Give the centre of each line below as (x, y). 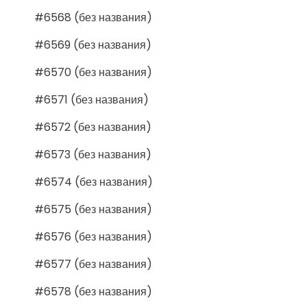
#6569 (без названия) (93, 45)
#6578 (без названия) (93, 291)
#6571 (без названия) (91, 99)
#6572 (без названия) (93, 127)
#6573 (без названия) (93, 154)
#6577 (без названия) (93, 264)
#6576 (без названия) (93, 236)
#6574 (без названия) (94, 182)
